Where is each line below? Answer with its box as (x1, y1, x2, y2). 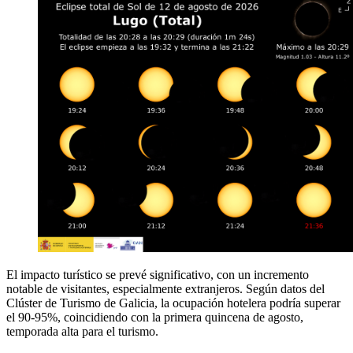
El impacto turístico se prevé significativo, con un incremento (6, 268, 309, 282)
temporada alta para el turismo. (6, 325, 158, 339)
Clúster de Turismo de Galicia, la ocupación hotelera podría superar (6, 296, 340, 310)
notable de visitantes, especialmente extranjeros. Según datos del (6, 282, 325, 296)
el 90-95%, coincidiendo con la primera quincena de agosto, (6, 310, 303, 325)
